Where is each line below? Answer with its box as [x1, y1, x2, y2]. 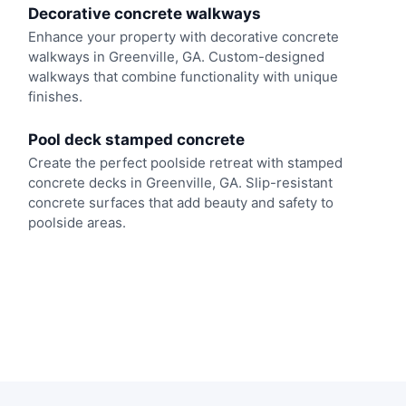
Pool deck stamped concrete [27, 130, 245, 149]
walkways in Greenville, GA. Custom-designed [27, 48, 324, 66]
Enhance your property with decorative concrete [27, 28, 339, 46]
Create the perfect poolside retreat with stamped [27, 153, 343, 171]
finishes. [27, 88, 82, 106]
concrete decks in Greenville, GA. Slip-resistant [27, 173, 333, 191]
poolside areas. [27, 213, 126, 231]
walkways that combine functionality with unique [27, 68, 338, 86]
